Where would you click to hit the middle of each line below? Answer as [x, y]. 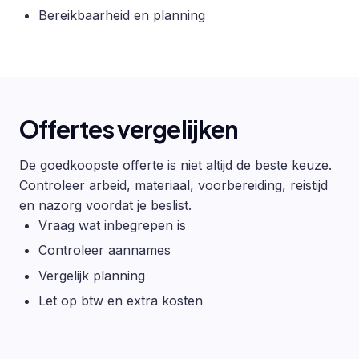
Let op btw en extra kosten [121, 301]
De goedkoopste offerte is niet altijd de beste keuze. [175, 165]
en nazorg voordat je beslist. [105, 206]
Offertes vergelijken [129, 129]
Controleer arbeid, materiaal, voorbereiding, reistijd [173, 186]
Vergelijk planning [92, 275]
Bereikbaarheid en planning [122, 16]
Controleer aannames [105, 250]
